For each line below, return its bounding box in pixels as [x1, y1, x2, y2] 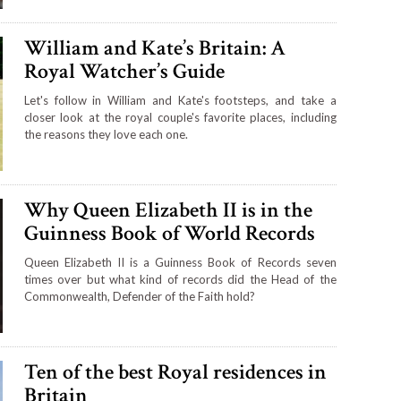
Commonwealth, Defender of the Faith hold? [23, 289, 255, 304]
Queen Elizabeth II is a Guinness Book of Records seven [23, 255, 337, 270]
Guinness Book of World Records [23, 219, 315, 248]
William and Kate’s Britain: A [23, 34, 286, 63]
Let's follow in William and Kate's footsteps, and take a [23, 93, 337, 108]
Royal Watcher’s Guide [23, 57, 225, 86]
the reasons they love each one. [23, 127, 188, 142]
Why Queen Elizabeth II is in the [23, 196, 312, 225]
